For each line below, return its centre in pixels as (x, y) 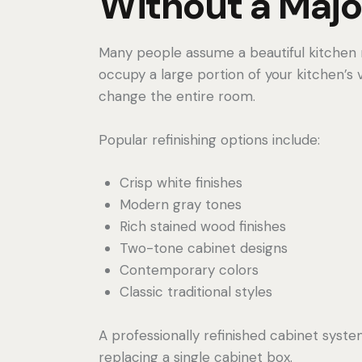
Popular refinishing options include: (209, 139)
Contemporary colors (189, 270)
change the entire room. (177, 96)
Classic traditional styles (196, 292)
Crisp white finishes (181, 183)
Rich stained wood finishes (202, 227)
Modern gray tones (180, 205)
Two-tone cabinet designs (203, 248)
